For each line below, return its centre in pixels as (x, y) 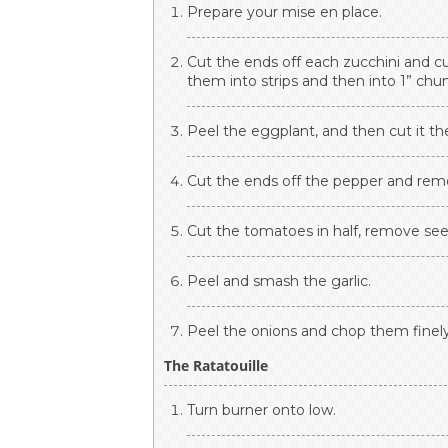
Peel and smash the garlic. (279, 280)
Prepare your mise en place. (285, 11)
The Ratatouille (216, 365)
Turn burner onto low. (262, 409)
